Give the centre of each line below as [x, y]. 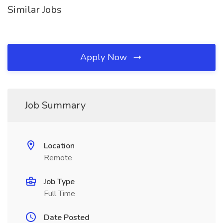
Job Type [59, 182]
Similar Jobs [35, 10]
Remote [58, 158]
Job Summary [55, 105]
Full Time [59, 194]
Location [59, 146]
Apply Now [105, 57]
